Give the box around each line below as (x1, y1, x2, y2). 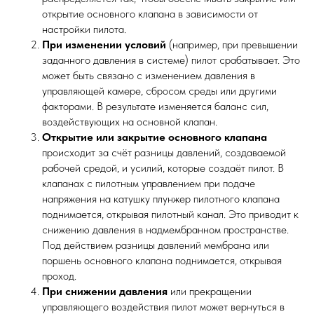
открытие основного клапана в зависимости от (42, 7, 258, 21)
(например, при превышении (166, 38, 298, 52)
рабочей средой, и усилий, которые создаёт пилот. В (42, 161, 284, 175)
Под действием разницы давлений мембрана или (42, 238, 269, 252)
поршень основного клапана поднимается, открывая (42, 254, 282, 268)
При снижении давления (42, 285, 168, 299)
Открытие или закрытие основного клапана (42, 130, 267, 144)
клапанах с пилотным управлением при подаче (42, 177, 255, 191)
